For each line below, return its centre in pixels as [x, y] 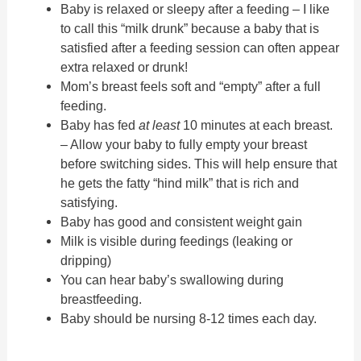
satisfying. [89, 203]
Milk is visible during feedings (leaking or [176, 241]
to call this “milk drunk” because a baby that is [189, 29]
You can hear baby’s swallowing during [172, 280]
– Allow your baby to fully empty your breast [183, 145]
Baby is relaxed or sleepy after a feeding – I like [195, 9]
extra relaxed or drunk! [124, 67]
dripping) [85, 261]
